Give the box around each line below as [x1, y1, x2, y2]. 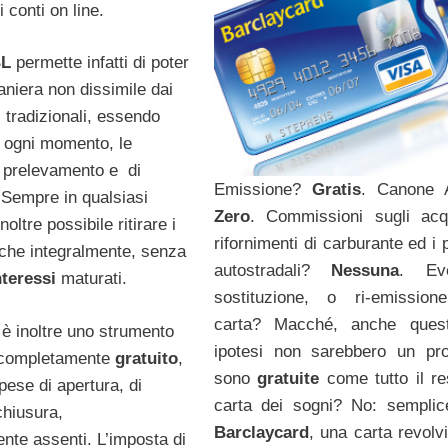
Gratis [311, 180, 361, 200]
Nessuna [331, 261, 400, 281]
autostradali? [213, 261, 332, 281]
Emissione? [213, 180, 312, 200]
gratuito [114, 348, 178, 368]
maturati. [60, 269, 127, 289]
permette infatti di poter [15, 53, 189, 73]
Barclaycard [213, 423, 309, 443]
